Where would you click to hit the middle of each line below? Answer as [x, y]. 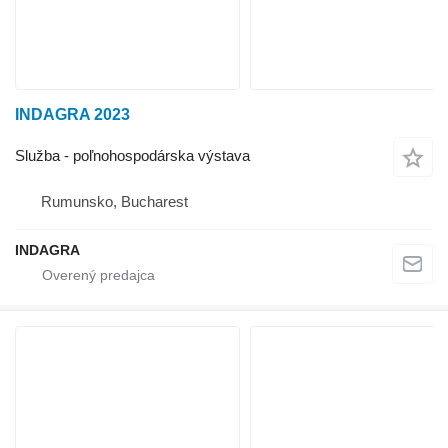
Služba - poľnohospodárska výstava [132, 155]
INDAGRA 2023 [72, 114]
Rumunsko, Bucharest [114, 201]
